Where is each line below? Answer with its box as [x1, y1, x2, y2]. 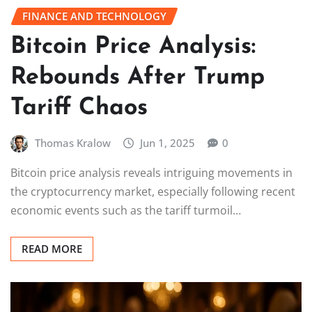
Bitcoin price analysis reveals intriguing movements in [10, 165, 292, 181]
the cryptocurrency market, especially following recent [10, 184, 295, 200]
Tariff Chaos [10, 95, 148, 120]
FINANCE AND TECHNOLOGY [22, 9, 166, 24]
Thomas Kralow [34, 135, 111, 150]
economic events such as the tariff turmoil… [10, 203, 241, 219]
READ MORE [22, 242, 82, 256]
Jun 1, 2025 [140, 135, 196, 150]
